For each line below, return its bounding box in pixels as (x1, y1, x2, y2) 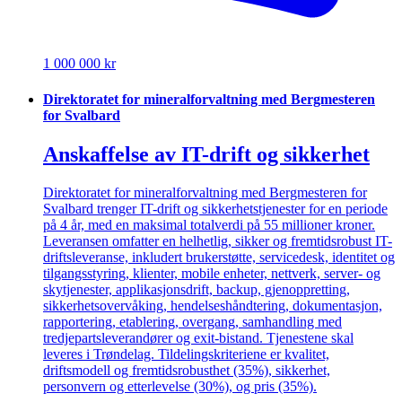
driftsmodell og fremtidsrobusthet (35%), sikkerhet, (43, 362, 330, 378)
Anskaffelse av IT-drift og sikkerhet (43, 143, 370, 167)
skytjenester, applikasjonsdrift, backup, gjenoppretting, (43, 281, 350, 297)
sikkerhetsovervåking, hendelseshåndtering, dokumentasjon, (43, 297, 382, 313)
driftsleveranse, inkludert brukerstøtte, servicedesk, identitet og (43, 249, 395, 265)
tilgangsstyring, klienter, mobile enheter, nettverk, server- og (43, 265, 380, 281)
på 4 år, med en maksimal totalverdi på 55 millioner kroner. (43, 216, 375, 232)
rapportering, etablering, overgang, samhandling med (43, 313, 342, 329)
